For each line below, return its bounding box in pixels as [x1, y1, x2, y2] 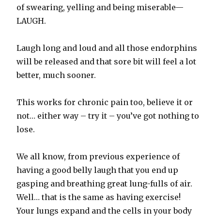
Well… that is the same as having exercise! [16, 192, 181, 202]
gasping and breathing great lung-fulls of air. [16, 179, 193, 189]
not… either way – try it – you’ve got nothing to [16, 111, 200, 121]
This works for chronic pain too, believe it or [16, 97, 193, 108]
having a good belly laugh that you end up [16, 165, 179, 175]
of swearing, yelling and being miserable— [16, 2, 184, 13]
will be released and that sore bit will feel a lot [16, 57, 197, 67]
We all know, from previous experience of [16, 152, 180, 162]
